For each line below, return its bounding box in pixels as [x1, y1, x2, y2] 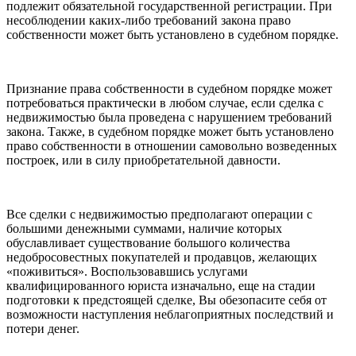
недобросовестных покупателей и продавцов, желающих [6, 250, 317, 264]
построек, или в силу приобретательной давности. [6, 153, 281, 167]
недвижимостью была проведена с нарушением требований [6, 110, 332, 124]
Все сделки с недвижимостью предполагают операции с [6, 207, 312, 221]
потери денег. [6, 322, 79, 335]
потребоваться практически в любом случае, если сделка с [6, 96, 323, 110]
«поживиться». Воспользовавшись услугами [6, 265, 248, 278]
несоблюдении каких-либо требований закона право [6, 14, 291, 27]
